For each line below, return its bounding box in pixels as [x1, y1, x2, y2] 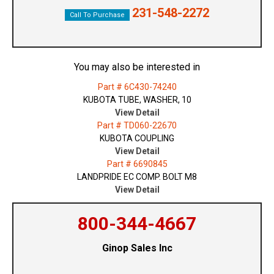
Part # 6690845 [106, 159, 168, 169]
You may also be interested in [74, 61, 200, 73]
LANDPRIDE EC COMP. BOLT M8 [77, 172, 197, 182]
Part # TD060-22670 [97, 120, 177, 131]
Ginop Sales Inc [102, 242, 172, 254]
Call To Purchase [70, 11, 125, 20]
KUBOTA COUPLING [100, 133, 174, 144]
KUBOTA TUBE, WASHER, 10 [83, 95, 191, 105]
